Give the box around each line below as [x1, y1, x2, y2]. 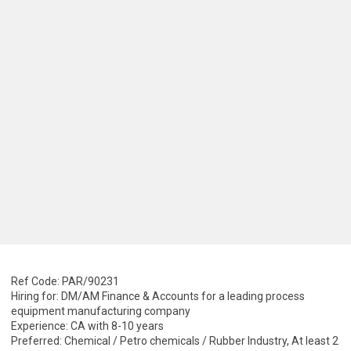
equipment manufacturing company [11, 305, 190, 317]
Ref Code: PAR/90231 [11, 275, 119, 288]
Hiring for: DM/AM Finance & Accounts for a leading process [11, 290, 305, 302]
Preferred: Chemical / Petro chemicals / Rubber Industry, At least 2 [11, 335, 338, 347]
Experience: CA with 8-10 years [11, 320, 164, 332]
